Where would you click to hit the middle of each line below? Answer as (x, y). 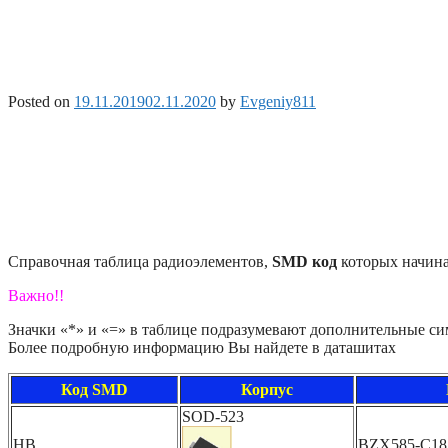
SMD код (304, 261)
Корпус (267, 389)
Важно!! (36, 295)
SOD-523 (213, 416)
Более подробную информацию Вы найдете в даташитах (202, 347)
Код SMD (94, 389)
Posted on (41, 102)
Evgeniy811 (278, 102)
